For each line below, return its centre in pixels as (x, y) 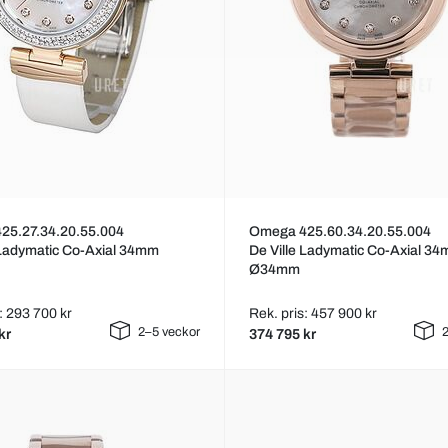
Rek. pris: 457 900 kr (312, 314)
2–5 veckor (168, 332)
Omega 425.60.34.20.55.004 (339, 232)
